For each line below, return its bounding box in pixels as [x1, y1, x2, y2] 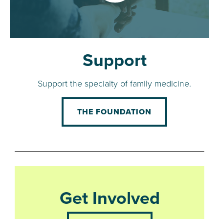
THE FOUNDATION [77, 106, 152, 117]
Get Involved [59, 184, 160, 210]
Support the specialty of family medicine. [38, 77, 191, 89]
